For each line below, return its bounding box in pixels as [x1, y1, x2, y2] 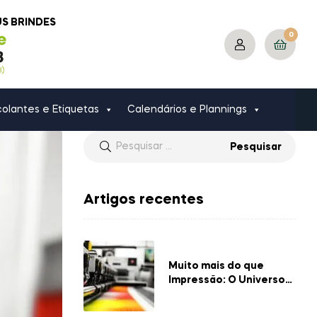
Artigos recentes [83, 193, 204, 207]
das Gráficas [168, 289, 234, 300]
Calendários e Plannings [127, 105, 247, 115]
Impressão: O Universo [168, 275, 285, 286]
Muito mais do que [168, 261, 264, 272]
